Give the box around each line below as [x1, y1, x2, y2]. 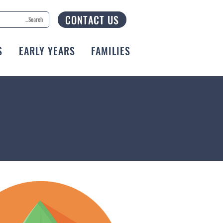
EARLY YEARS [18, 43, 75, 58]
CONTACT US [65, 12, 119, 27]
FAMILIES [91, 43, 131, 58]
